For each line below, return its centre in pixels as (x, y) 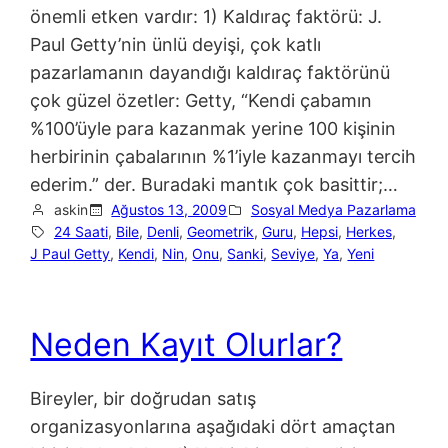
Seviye (293, 253)
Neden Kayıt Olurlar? (186, 344)
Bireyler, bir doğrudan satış (143, 399)
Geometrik (220, 231)
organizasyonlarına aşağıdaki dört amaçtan (213, 427)
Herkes (368, 231)
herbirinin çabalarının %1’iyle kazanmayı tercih (223, 156)
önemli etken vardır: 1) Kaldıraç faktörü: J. (206, 16)
